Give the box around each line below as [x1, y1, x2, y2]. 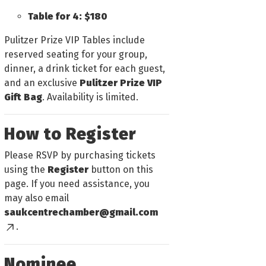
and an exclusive [4, 77, 80, 88]
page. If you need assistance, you [4, 178, 150, 189]
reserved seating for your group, [4, 48, 147, 60]
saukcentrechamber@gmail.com [4, 206, 158, 218]
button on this [88, 163, 153, 175]
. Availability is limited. [42, 91, 138, 103]
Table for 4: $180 [28, 10, 107, 22]
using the [4, 163, 47, 175]
